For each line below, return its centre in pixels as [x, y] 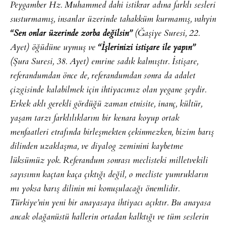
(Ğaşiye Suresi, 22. [166, 34]
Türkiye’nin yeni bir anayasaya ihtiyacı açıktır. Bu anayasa [110, 204]
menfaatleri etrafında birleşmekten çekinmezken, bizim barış [112, 133]
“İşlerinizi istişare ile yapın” [147, 48]
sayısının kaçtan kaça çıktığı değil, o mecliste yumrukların [109, 175]
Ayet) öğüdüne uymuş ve [54, 48]
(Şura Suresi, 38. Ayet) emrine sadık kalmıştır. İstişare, [104, 62]
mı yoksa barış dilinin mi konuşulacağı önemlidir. [95, 189]
